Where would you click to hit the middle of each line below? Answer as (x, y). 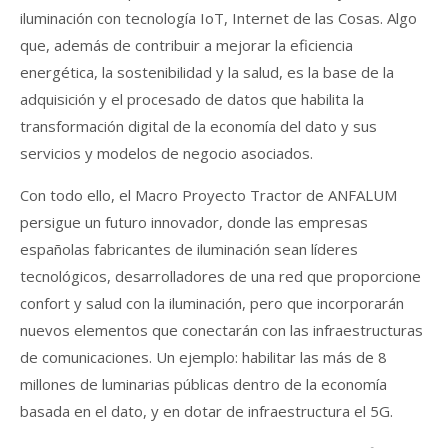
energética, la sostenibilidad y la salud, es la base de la (207, 71)
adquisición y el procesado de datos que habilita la (192, 98)
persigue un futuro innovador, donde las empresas (194, 221)
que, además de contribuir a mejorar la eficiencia (186, 44)
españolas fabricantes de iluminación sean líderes (189, 248)
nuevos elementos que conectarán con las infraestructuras (221, 329)
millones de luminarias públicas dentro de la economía (203, 383)
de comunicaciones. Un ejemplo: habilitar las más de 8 (203, 356)
